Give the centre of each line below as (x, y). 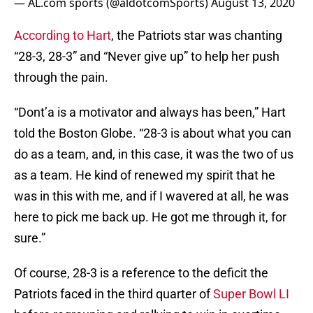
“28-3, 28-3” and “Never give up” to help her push (147, 57)
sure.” (30, 238)
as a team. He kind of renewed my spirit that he (145, 175)
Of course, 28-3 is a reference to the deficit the (141, 273)
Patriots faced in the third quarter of (114, 294)
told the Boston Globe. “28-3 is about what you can (153, 133)
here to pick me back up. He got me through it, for (150, 217)
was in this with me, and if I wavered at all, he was (151, 196)
